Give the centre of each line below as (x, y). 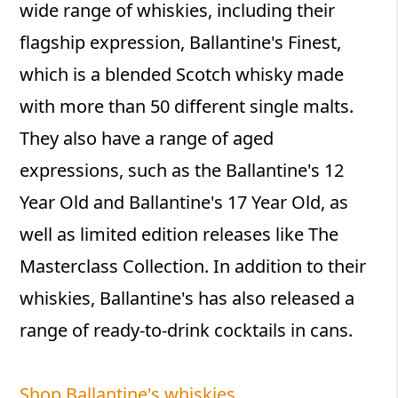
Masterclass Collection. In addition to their (193, 266)
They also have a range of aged (147, 138)
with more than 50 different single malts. (187, 106)
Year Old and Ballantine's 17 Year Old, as (184, 202)
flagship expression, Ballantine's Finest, (181, 42)
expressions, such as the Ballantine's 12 (182, 170)
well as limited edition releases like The (179, 234)
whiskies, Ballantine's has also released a (187, 298)
